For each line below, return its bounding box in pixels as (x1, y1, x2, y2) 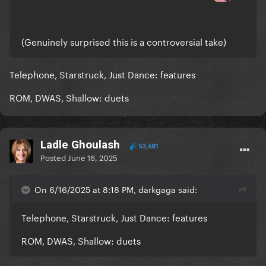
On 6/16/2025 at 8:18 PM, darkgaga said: (34, 182, 197, 196)
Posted (40, 151, 68, 163)
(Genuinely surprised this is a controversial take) (21, 34, 226, 49)
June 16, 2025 (68, 151, 118, 163)
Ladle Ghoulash (40, 138, 120, 152)
